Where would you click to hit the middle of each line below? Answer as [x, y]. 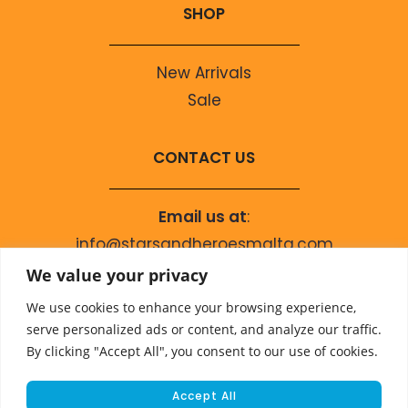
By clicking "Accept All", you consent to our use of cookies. [202, 351]
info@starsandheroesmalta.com [204, 244]
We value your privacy [117, 275]
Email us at [203, 217]
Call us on [203, 271]
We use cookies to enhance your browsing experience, [191, 307]
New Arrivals [204, 73]
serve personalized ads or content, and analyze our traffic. [204, 329]
